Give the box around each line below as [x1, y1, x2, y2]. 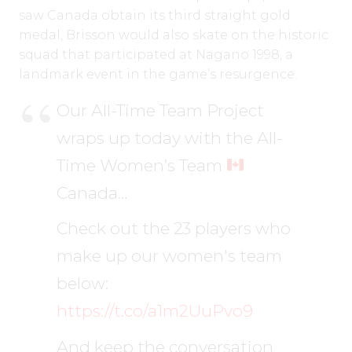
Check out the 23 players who [57, 218, 291, 239]
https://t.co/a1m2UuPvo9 [57, 301, 253, 321]
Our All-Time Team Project [57, 100, 264, 120]
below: [57, 273, 108, 294]
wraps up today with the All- [57, 127, 283, 148]
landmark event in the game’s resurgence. [19, 66, 297, 82]
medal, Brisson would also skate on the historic [19, 27, 328, 42]
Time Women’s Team [57, 155, 226, 175]
